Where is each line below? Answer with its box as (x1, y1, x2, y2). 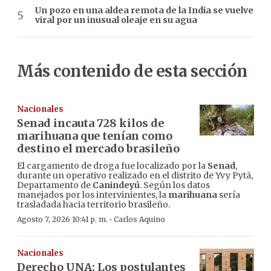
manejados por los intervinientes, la (17, 189, 168, 201)
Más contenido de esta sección (17, 61, 247, 82)
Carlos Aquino (114, 215, 165, 224)
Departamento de (17, 180, 93, 191)
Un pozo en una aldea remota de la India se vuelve (35, 5, 253, 16)
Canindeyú (93, 180, 140, 191)
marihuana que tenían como (17, 129, 172, 143)
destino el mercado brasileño (17, 142, 180, 156)
